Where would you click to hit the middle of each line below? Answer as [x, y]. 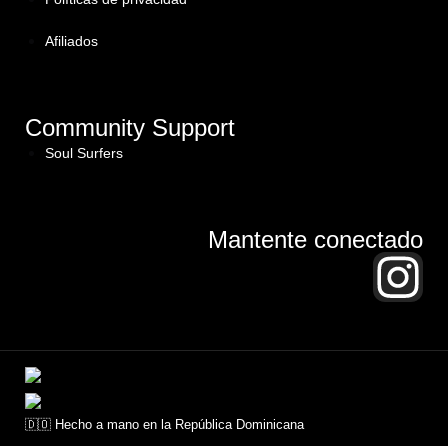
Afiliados [71, 40]
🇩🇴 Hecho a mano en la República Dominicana [164, 425]
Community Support [130, 127]
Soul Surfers [84, 152]
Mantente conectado [315, 239]
